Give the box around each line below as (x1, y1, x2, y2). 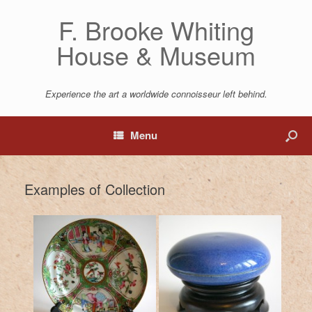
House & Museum (56, 37, 256, 72)
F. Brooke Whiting (58, 12, 254, 47)
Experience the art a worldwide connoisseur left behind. (45, 87, 267, 100)
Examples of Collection (24, 179, 165, 199)
